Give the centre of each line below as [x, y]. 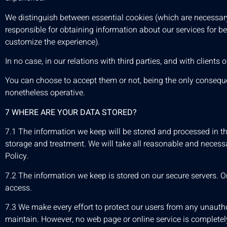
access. [18, 188]
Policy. [17, 156]
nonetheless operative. [45, 93]
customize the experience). [52, 42]
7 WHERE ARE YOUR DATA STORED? [71, 112]
